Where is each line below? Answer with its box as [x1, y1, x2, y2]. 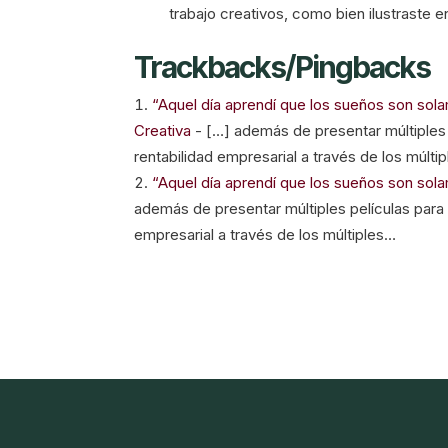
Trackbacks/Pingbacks [134, 48, 431, 85]
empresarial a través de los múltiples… [134, 224, 397, 244]
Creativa [134, 120, 192, 140]
